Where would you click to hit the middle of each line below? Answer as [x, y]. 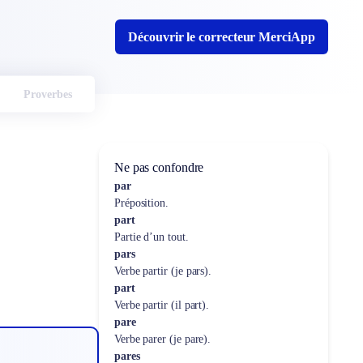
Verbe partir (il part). [162, 305]
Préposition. [141, 203]
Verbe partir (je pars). [163, 271]
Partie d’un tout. [151, 237]
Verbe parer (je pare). [162, 339]
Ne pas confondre [159, 167]
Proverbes [47, 94]
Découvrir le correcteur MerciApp [222, 37]
